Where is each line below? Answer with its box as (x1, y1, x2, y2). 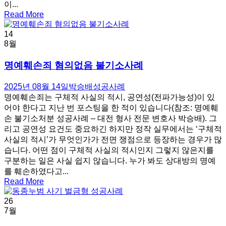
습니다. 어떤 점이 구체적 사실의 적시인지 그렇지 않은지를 (4, 145, 214, 154)
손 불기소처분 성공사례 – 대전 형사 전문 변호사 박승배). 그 (4, 114, 217, 123)
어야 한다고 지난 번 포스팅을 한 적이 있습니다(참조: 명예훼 (4, 103, 218, 112)
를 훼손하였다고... (4, 166, 69, 176)
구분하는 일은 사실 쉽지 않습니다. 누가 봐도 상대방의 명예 (4, 156, 216, 165)
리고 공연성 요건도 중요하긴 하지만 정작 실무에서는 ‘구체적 (4, 124, 222, 133)
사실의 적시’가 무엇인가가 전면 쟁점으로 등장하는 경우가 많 (4, 135, 222, 144)
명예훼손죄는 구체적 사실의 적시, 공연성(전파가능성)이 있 (4, 92, 215, 101)
